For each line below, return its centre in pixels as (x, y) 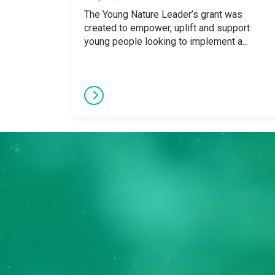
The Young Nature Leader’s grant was (163, 14)
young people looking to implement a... (166, 41)
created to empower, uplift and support (167, 28)
